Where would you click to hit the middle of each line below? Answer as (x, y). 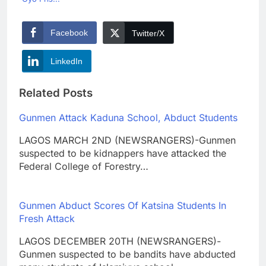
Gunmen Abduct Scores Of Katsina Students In (123, 206)
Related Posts (56, 93)
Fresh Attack (47, 219)
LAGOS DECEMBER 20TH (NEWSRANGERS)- (120, 241)
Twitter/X (148, 33)
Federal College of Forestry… (84, 167)
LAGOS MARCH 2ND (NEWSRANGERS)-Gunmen (127, 140)
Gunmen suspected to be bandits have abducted (127, 254)
